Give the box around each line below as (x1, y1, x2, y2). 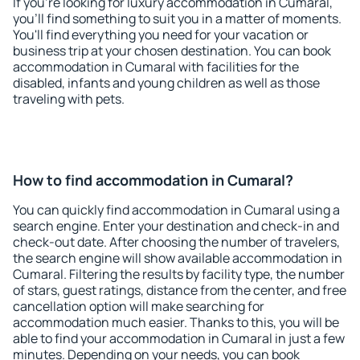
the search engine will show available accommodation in (13, 249, 342, 267)
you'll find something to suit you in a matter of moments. (13, 10, 342, 27)
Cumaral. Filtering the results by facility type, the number (13, 265, 345, 283)
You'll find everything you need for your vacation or (13, 26, 309, 43)
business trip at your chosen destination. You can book (13, 42, 331, 59)
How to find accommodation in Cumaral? (13, 170, 293, 190)
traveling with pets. (13, 90, 125, 108)
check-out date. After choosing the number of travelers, (13, 233, 340, 251)
